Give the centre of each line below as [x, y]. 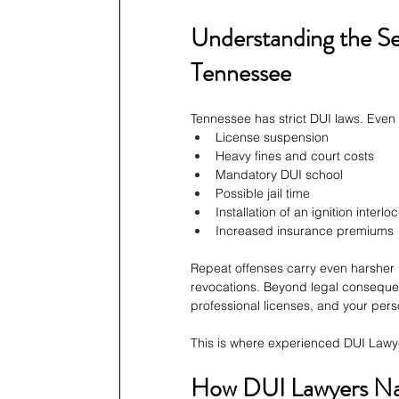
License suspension [272, 138]
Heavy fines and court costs [295, 156]
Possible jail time [263, 194]
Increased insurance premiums [305, 231]
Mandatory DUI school [279, 175]
